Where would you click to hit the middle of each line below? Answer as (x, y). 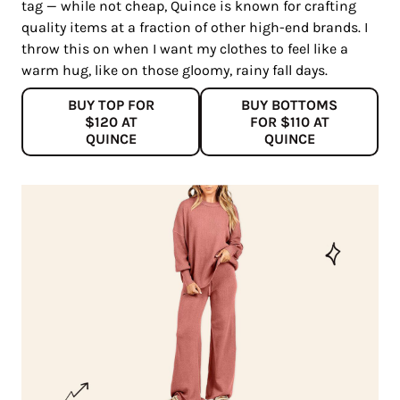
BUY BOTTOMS (289, 105)
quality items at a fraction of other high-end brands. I (195, 28)
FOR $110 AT (289, 122)
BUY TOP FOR (111, 105)
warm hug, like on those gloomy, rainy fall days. (175, 71)
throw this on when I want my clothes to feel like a (185, 49)
